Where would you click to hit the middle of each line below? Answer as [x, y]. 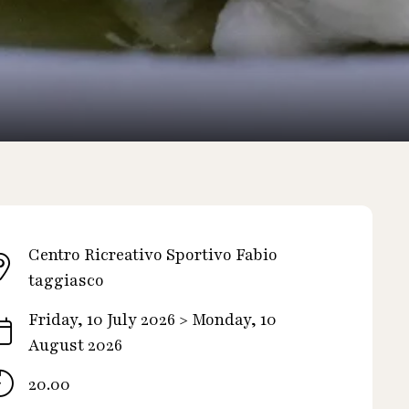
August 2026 [76, 346]
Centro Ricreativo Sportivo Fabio [153, 255]
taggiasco [67, 281]
